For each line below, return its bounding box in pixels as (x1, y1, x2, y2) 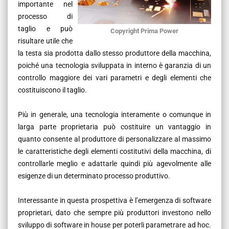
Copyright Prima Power (110, 27, 178, 35)
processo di (18, 12, 73, 20)
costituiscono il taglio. (18, 85, 87, 94)
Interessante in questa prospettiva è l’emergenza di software (18, 196, 211, 204)
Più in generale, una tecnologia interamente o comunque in (18, 110, 211, 119)
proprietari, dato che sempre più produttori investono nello (18, 208, 211, 217)
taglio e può (18, 24, 73, 33)
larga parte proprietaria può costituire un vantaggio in (18, 122, 211, 131)
